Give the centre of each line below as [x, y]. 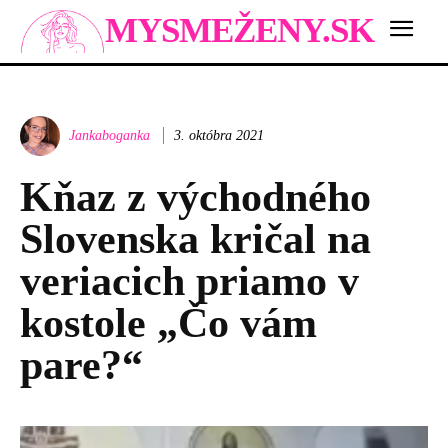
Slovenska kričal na [195, 238]
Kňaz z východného [195, 196]
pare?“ [81, 364]
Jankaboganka [109, 135]
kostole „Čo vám [168, 322]
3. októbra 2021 [219, 135]
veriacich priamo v [189, 280]
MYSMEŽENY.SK [239, 31]
